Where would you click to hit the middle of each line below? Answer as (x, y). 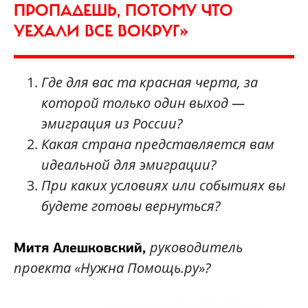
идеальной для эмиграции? (129, 165)
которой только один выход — (143, 103)
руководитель (196, 247)
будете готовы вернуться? (131, 206)
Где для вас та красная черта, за (150, 82)
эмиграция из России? (112, 124)
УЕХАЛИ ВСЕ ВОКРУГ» (101, 31)
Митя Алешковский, (82, 248)
